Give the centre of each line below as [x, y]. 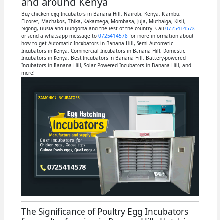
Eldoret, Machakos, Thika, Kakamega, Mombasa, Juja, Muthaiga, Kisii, [103, 21]
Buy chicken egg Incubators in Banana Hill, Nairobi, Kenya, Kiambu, [101, 14]
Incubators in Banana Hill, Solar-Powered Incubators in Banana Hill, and [106, 65]
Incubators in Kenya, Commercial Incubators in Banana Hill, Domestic [103, 51]
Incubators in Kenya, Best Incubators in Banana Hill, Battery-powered [103, 58]
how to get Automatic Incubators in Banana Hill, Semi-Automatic [97, 43]
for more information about [160, 36]
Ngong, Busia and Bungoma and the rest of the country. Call [93, 28]
